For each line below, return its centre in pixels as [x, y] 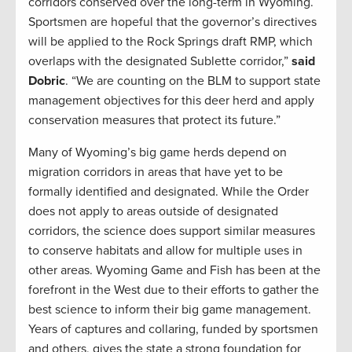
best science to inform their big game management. [170, 310]
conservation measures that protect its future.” [154, 121]
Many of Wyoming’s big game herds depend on [158, 153]
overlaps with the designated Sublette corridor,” [160, 62]
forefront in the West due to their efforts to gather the [174, 290]
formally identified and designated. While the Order [169, 192]
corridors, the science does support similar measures [172, 231]
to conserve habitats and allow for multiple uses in [165, 251]
